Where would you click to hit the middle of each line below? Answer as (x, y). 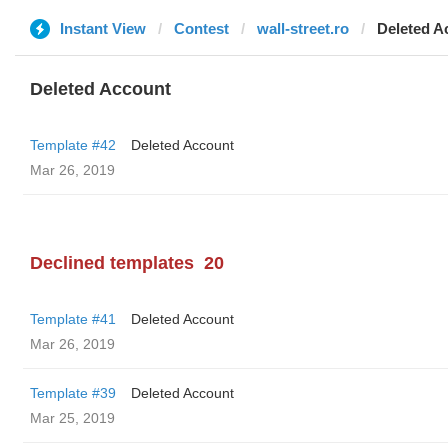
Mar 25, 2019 (72, 418)
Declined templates (112, 263)
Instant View (103, 28)
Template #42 (73, 145)
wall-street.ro (303, 28)
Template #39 (73, 393)
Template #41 (73, 319)
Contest (201, 28)
